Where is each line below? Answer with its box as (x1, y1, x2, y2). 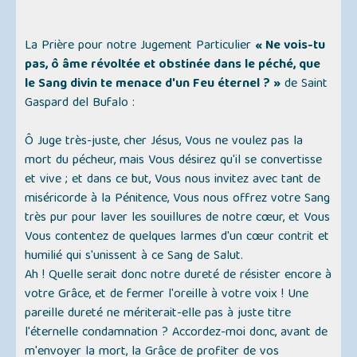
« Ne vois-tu (255, 35, 326, 58)
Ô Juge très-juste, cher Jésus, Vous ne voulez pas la (25, 131, 304, 154)
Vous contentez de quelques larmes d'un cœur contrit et (25, 226, 330, 249)
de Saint (280, 73, 328, 96)
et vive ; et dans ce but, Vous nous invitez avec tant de (25, 169, 321, 192)
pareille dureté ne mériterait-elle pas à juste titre (25, 303, 292, 326)
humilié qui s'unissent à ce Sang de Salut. (25, 245, 244, 269)
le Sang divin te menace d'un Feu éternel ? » (25, 73, 281, 96)
